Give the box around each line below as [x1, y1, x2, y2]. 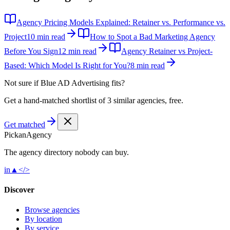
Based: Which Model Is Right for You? [4, 61, 130, 70]
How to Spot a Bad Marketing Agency [90, 32, 215, 41]
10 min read [27, 32, 65, 41]
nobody [75, 147, 100, 157]
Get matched [4, 120, 45, 129]
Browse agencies [25, 205, 80, 215]
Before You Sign [4, 46, 58, 55]
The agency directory [4, 147, 73, 157]
